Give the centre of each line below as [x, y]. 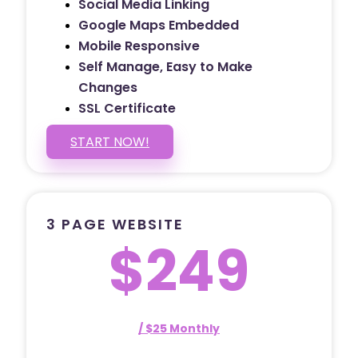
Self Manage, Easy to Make [165, 66]
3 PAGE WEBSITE [115, 224]
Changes [108, 87]
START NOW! [110, 141]
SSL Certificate [127, 108]
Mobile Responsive [139, 46]
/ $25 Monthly [179, 328]
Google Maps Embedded [159, 25]
